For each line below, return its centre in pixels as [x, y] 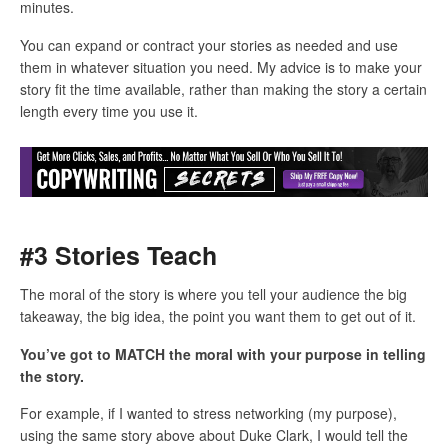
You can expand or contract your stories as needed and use [209, 44]
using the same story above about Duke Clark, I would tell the [214, 435]
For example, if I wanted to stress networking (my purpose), [208, 413]
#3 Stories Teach [118, 255]
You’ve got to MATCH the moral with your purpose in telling [223, 353]
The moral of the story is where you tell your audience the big [213, 294]
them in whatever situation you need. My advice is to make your [221, 66]
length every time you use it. [109, 110]
